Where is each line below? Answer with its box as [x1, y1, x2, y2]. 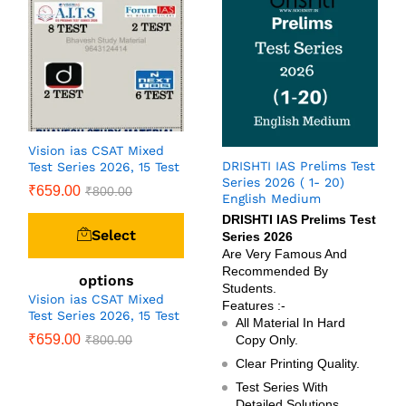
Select [91, 226, 136, 244]
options [78, 271, 134, 289]
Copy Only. [236, 333, 298, 348]
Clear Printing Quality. [236, 356, 360, 372]
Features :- [222, 298, 285, 314]
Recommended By [222, 264, 328, 279]
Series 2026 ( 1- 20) [222, 175, 344, 190]
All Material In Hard [236, 315, 345, 331]
